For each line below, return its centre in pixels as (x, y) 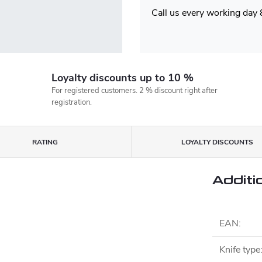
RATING (45, 142)
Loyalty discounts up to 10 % (122, 78)
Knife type (240, 250)
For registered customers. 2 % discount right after (134, 91)
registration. (71, 102)
